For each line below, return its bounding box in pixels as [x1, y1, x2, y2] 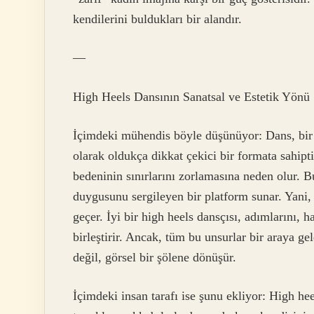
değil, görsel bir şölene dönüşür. [73, 250, 236, 265]
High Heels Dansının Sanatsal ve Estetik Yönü [73, 89, 310, 104]
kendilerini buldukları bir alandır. [73, 11, 242, 26]
